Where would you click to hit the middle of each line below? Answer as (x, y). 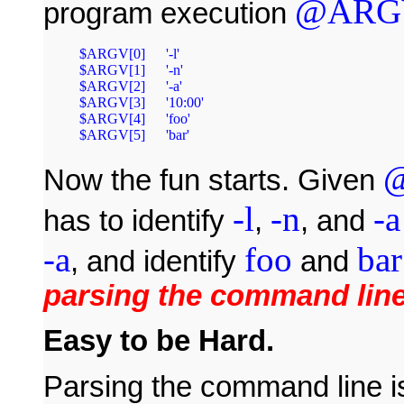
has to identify (138, 221)
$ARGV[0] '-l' (112, 54)
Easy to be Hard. (159, 341)
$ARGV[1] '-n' (112, 70)
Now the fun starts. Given (213, 181)
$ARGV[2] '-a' (112, 87)
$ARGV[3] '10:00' (112, 103)
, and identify (157, 262)
